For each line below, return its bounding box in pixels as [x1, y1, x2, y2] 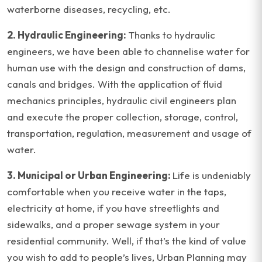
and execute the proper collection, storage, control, [7, 111, 238, 123]
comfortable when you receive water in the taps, [7, 185, 226, 198]
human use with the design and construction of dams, [7, 61, 246, 74]
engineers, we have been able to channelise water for [7, 45, 250, 57]
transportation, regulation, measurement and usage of [7, 127, 251, 139]
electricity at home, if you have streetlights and [7, 202, 219, 214]
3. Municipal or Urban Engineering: [7, 169, 173, 181]
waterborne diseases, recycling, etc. [7, 3, 171, 15]
